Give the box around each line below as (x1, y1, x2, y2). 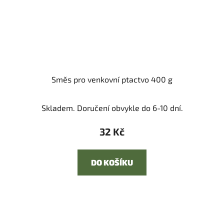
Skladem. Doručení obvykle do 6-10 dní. (41, 103, 183, 113)
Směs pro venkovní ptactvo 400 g (51, 74, 172, 84)
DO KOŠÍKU (91, 157, 133, 167)
